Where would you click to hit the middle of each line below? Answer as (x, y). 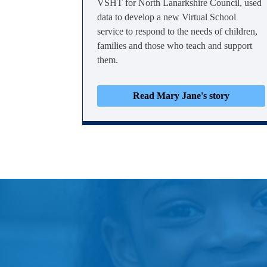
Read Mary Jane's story (181, 96)
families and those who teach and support (175, 46)
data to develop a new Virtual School (167, 17)
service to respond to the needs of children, (177, 31)
